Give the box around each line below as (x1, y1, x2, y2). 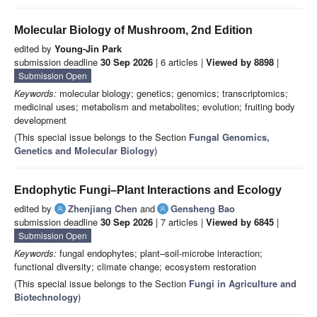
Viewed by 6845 (206, 215, 274, 229)
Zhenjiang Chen (68, 202, 137, 216)
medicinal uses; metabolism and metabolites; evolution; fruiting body (14, 100, 295, 114)
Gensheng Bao (171, 202, 235, 216)
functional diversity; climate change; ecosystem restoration (14, 260, 256, 274)
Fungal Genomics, (189, 130, 270, 144)
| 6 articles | (153, 55, 206, 69)
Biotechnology (14, 290, 78, 304)
